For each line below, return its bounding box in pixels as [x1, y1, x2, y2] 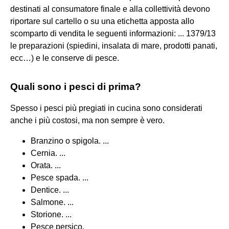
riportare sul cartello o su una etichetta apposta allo [10, 16, 194, 26]
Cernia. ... [31, 148, 65, 157]
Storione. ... [31, 210, 72, 219]
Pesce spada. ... [31, 173, 88, 182]
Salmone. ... [31, 197, 74, 207]
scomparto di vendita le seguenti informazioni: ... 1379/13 [10, 29, 216, 38]
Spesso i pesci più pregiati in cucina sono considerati [10, 103, 202, 112]
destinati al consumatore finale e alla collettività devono [10, 4, 210, 13]
